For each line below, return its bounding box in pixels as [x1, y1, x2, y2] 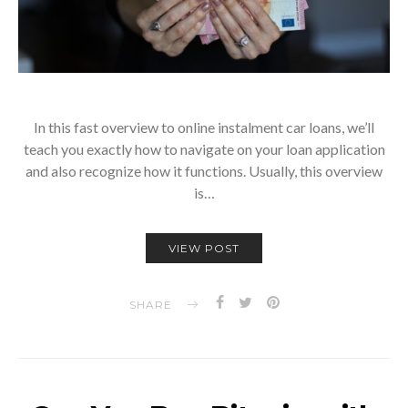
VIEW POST [168, 241, 240, 256]
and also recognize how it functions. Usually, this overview [25, 162, 382, 180]
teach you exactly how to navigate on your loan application [23, 140, 385, 158]
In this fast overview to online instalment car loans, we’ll [34, 118, 374, 137]
